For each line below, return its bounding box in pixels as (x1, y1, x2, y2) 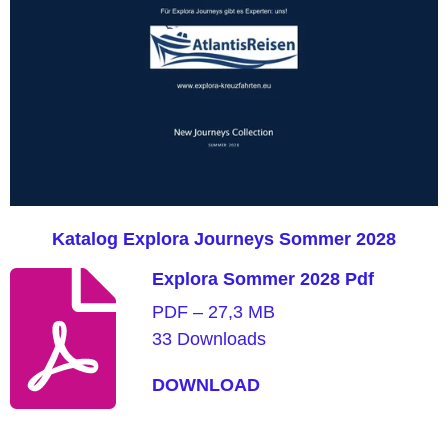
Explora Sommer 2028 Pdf (151, 268, 374, 289)
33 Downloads (151, 328, 266, 349)
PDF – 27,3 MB (151, 301, 275, 322)
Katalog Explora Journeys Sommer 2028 (52, 229, 396, 250)
